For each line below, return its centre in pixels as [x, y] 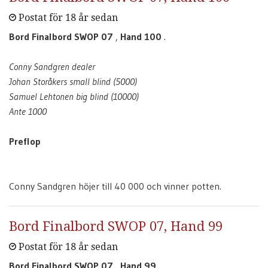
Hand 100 [141, 36]
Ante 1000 [28, 111]
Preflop [25, 141]
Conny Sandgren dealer [52, 66]
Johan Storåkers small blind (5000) [73, 81]
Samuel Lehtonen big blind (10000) [74, 96]
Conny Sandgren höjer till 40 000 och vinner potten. [115, 186]
